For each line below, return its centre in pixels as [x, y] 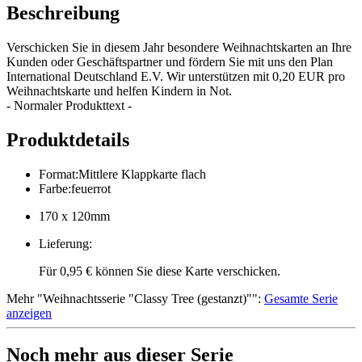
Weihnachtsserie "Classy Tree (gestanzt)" [147, 298]
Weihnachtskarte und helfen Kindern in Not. [119, 90]
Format [57, 174]
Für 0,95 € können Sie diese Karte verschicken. [160, 271]
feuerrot [91, 188]
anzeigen [29, 313]
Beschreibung [63, 13]
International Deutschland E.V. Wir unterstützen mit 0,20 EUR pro [176, 76]
